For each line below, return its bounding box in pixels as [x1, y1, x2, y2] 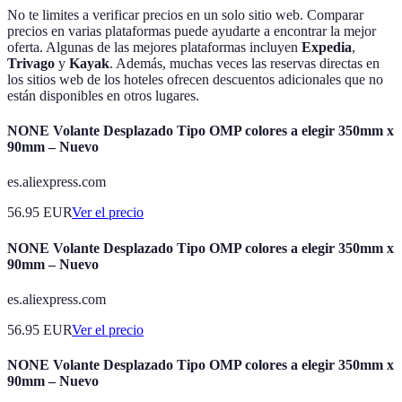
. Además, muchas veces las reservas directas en [109, 55, 380, 71]
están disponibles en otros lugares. [7, 87, 199, 103]
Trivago [7, 55, 55, 71]
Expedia [301, 39, 352, 55]
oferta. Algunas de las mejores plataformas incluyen [7, 39, 301, 55]
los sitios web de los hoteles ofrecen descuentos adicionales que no [7, 71, 383, 87]
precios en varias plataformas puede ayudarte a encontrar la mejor [7, 22, 376, 39]
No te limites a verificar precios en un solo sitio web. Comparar [7, 6, 363, 22]
